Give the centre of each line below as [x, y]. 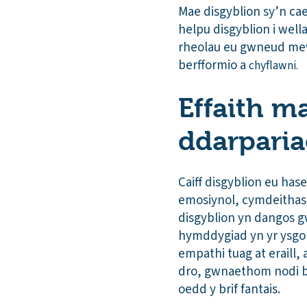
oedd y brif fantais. [229, 290]
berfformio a [213, 65]
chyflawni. [273, 65]
